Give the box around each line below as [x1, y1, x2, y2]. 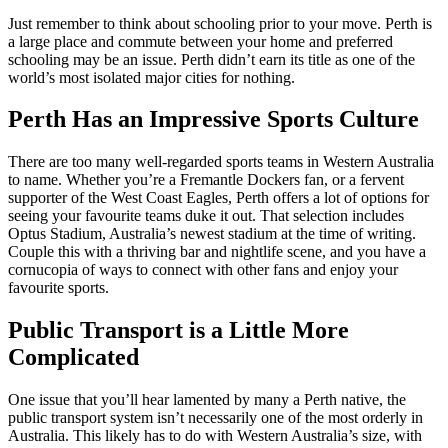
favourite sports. [8, 279, 109, 297]
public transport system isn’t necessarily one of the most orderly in [8, 409, 423, 427]
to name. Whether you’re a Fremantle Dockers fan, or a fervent [8, 171, 404, 189]
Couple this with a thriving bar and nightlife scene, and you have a [8, 243, 426, 261]
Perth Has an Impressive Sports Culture [8, 106, 419, 133]
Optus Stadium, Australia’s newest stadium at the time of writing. [8, 225, 416, 243]
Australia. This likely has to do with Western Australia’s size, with [8, 427, 422, 445]
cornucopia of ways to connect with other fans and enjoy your [8, 261, 398, 279]
